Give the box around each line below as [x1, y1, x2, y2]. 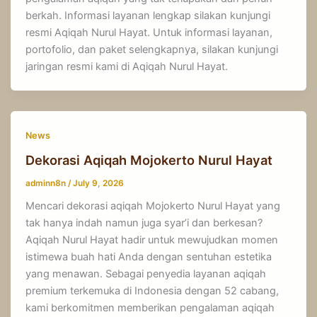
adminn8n [25, 178, 69, 188]
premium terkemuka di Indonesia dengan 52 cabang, [25, 284, 279, 298]
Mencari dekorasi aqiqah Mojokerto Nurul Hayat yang [25, 200, 281, 213]
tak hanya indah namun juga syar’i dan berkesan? [25, 217, 263, 230]
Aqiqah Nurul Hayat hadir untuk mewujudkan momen [25, 234, 279, 247]
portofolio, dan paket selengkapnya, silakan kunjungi [25, 43, 279, 57]
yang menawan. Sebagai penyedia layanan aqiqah [25, 267, 267, 281]
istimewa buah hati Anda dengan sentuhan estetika [25, 250, 272, 264]
